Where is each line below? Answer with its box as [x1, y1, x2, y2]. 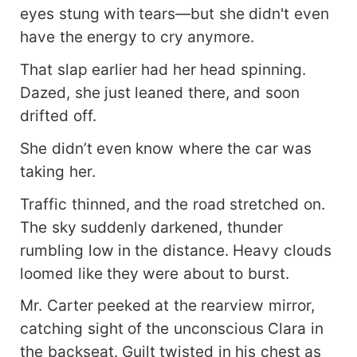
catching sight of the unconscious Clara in [20, 319, 324, 339]
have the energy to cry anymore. [20, 26, 255, 46]
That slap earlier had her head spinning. [20, 59, 306, 79]
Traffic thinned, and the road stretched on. [20, 194, 325, 214]
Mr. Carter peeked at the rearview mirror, [20, 296, 315, 316]
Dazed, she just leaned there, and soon [20, 82, 300, 102]
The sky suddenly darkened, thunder [20, 217, 283, 237]
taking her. [20, 161, 96, 181]
